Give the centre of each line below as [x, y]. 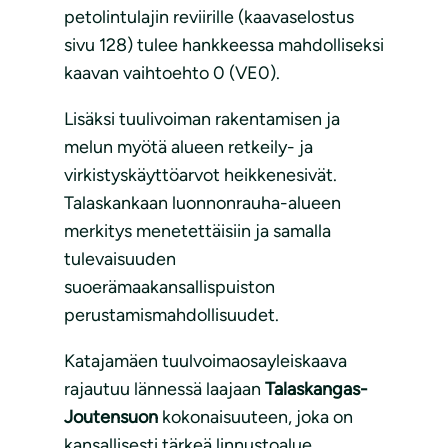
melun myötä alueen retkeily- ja [188, 147]
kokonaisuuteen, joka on [257, 417]
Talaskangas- [316, 389]
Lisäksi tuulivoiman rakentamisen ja [202, 119]
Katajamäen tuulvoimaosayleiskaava [205, 361]
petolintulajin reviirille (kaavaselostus [209, 17]
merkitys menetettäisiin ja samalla [197, 231]
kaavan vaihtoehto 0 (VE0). [172, 73]
